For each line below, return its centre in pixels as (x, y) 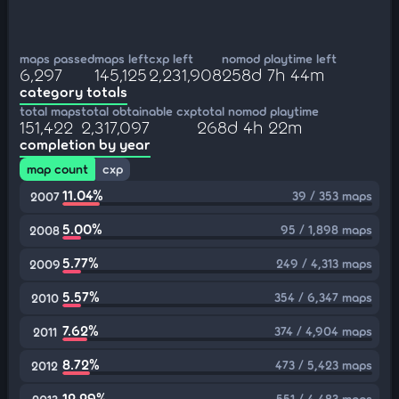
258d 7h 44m (273, 74)
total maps (50, 111)
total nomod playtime (258, 111)
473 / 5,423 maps (324, 365)
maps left (122, 58)
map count (57, 169)
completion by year (85, 144)
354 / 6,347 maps (323, 297)
